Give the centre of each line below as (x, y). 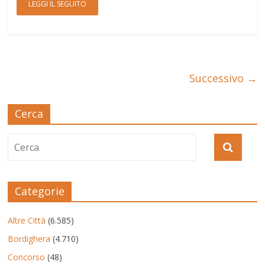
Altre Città (27, 220)
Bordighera (29, 239)
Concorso (27, 257)
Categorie (40, 191)
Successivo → (223, 78)
